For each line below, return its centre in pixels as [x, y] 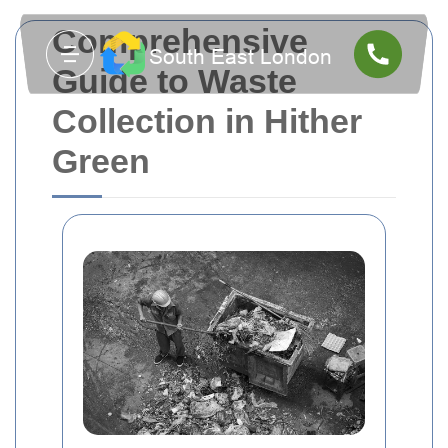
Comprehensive [180, 41]
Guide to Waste [174, 81]
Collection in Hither [207, 121]
